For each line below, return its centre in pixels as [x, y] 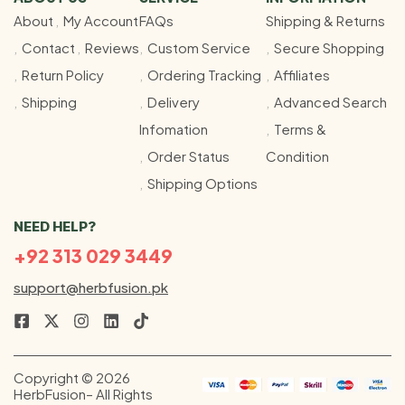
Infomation [174, 128]
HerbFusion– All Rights [83, 393]
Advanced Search [330, 101]
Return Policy [63, 74]
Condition [297, 155]
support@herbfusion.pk [91, 287]
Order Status [189, 155]
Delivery [174, 101]
